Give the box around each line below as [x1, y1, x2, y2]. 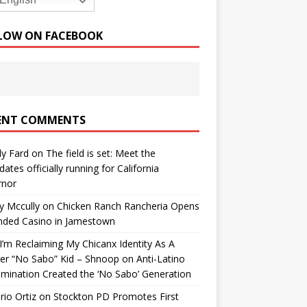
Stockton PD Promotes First [53, 290, 179, 304]
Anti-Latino [136, 252, 185, 266]
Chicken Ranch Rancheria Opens [56, 199, 199, 213]
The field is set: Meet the [45, 147, 156, 160]
